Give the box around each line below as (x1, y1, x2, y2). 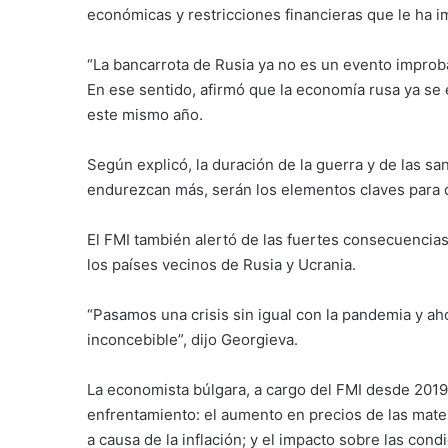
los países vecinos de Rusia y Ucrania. (87, 254, 356, 274)
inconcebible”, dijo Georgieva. (87, 329, 298, 349)
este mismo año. (87, 104, 203, 124)
